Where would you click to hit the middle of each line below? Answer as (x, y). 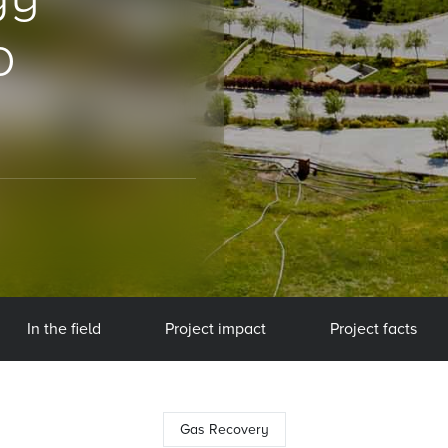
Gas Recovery (224, 429)
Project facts (373, 329)
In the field (63, 329)
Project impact (215, 329)
